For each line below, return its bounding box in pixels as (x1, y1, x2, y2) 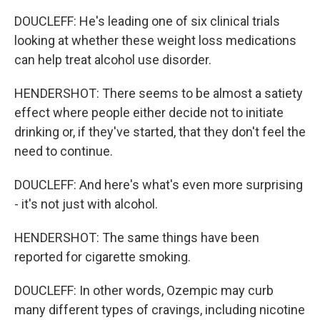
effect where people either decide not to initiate (14, 105, 284, 120)
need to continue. (14, 144, 113, 159)
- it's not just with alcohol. (14, 196, 158, 211)
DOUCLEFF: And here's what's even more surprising (14, 177, 303, 192)
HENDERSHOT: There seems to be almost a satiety (14, 86, 303, 101)
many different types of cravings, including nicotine (14, 302, 305, 317)
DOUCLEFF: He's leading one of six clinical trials (14, 14, 280, 29)
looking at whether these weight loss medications (14, 33, 296, 48)
